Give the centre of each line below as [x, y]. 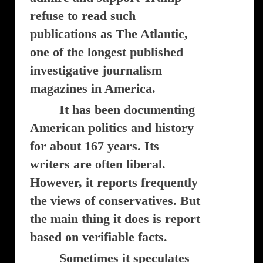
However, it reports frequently [114, 182]
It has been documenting [127, 109]
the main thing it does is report [115, 219]
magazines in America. [93, 88]
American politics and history [112, 128]
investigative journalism [96, 70]
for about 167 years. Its [95, 146]
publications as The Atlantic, [109, 34]
